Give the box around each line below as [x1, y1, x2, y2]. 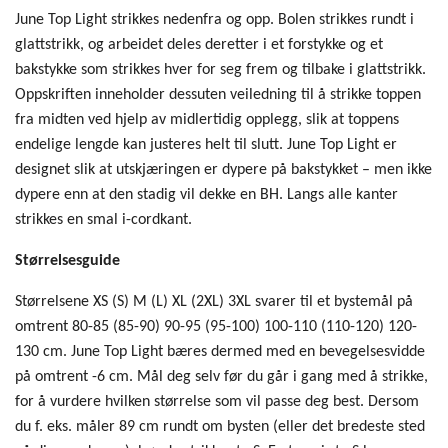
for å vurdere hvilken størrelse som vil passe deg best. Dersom [15, 393, 419, 410]
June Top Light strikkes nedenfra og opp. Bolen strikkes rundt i [15, 11, 414, 28]
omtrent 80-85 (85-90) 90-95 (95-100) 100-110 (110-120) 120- [15, 318, 417, 335]
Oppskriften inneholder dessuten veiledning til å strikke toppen [15, 86, 421, 103]
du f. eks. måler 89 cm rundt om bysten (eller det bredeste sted [15, 418, 425, 435]
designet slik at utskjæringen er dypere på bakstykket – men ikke [15, 161, 432, 178]
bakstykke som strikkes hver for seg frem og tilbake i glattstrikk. [15, 61, 426, 78]
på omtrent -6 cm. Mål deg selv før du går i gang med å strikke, [15, 368, 428, 385]
